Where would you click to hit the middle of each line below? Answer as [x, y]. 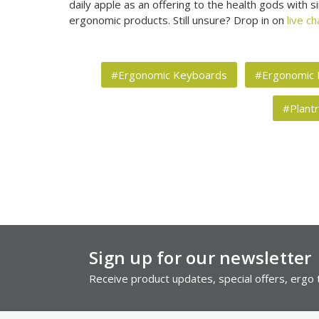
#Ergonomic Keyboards [169, 74]
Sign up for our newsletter [200, 257]
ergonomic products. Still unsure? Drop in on [178, 20]
